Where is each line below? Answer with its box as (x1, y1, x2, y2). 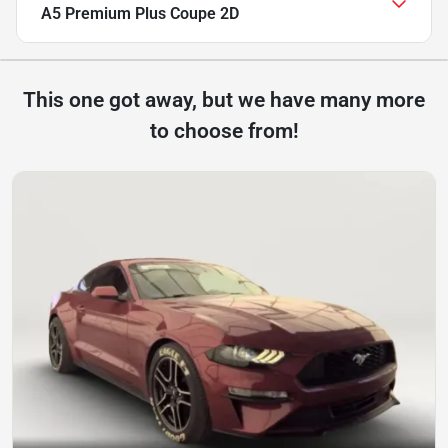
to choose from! (149, 118, 299, 143)
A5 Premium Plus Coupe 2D (41, 3, 239, 23)
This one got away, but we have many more (23, 87, 425, 112)
